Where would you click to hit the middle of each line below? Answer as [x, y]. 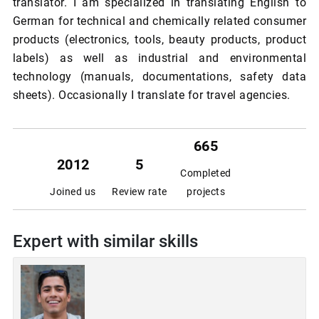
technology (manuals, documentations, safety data [159, 77]
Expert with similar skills [105, 242]
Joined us [73, 192]
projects [206, 192]
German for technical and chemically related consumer [159, 21]
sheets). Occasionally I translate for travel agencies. [151, 95]
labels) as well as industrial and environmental [159, 58]
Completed [206, 173]
